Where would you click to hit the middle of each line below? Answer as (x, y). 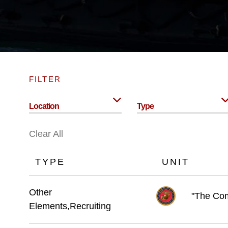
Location (44, 106)
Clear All (46, 134)
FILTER (45, 79)
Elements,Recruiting (70, 206)
